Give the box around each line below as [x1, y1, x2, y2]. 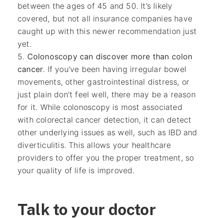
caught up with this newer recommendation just [17, 26, 197, 36]
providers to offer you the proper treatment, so [17, 152, 194, 163]
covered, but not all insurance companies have [17, 13, 192, 23]
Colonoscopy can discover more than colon [27, 51, 193, 61]
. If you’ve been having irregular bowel [43, 64, 186, 74]
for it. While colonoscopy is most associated [17, 102, 182, 112]
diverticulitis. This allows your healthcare [17, 140, 171, 150]
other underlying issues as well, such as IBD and [17, 127, 198, 137]
